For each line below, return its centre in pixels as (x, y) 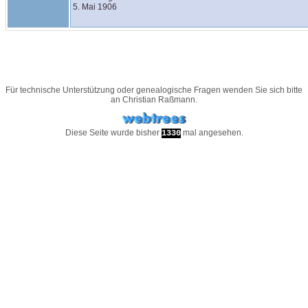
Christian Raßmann (159, 100)
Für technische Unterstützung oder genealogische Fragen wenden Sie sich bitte (154, 90)
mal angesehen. (212, 133)
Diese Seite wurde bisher (113, 133)
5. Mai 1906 (95, 7)
